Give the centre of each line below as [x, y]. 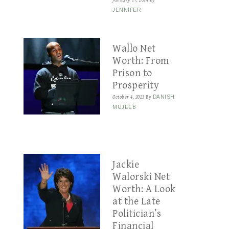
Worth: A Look [144, 189]
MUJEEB [124, 107]
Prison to [132, 73]
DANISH [164, 97]
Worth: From [141, 61]
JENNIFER [127, 10]
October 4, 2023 [129, 97]
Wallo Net [134, 49]
